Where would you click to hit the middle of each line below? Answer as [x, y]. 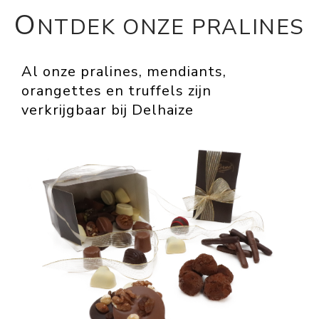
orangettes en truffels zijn [116, 91]
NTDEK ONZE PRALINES [171, 28]
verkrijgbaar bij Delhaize [108, 110]
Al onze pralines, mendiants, [124, 72]
